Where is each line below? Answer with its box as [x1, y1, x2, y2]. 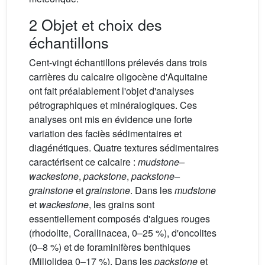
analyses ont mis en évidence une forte [29, 112, 192, 127]
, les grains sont [89, 198, 154, 212]
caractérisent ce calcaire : [29, 155, 138, 169]
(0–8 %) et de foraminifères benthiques [29, 240, 190, 254]
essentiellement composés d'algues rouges [29, 212, 210, 226]
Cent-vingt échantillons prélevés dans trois [29, 56, 207, 70]
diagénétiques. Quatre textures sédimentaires [29, 141, 219, 155]
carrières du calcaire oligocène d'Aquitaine [29, 70, 208, 84]
